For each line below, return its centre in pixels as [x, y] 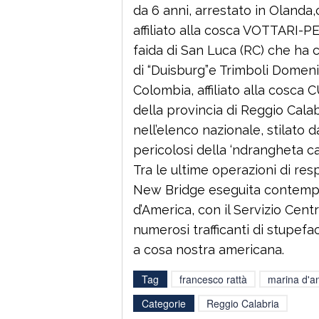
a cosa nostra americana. [209, 249]
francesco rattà [213, 279]
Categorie [164, 303]
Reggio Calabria [243, 303]
